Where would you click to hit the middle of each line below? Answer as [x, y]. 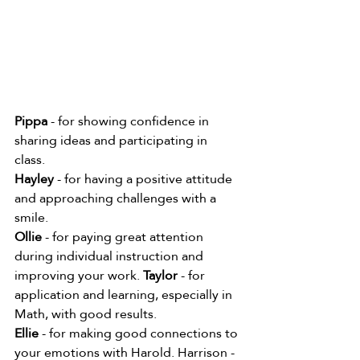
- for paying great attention [124, 236]
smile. [33, 217]
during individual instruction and [110, 256]
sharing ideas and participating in [112, 140]
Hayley [34, 178]
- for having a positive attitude [145, 178]
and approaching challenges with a [117, 198]
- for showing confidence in [130, 121]
